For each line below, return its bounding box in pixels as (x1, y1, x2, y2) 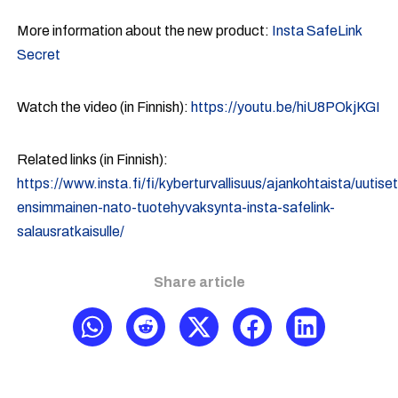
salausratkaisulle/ (17, 224, 125, 239)
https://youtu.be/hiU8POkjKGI (191, 99, 381, 115)
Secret (17, 47, 61, 62)
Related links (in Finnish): (17, 152, 169, 167)
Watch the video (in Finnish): (17, 99, 192, 115)
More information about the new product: (17, 23, 273, 38)
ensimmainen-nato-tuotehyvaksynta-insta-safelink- (17, 200, 336, 215)
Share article (153, 275, 245, 290)
